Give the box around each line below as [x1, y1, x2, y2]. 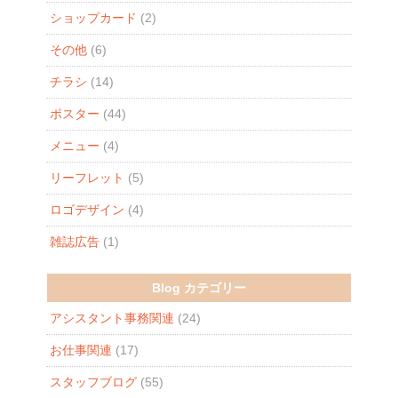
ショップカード [49, 10, 137, 25]
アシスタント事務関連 [49, 310, 174, 325]
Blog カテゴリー [151, 280, 246, 295]
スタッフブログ [49, 374, 137, 389]
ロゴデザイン [49, 202, 124, 217]
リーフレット [49, 170, 124, 185]
